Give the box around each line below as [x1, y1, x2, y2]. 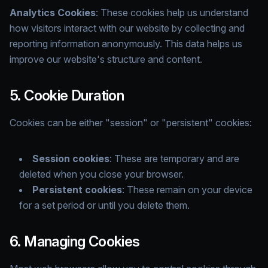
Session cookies [32, 153, 109, 165]
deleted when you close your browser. [19, 168, 184, 180]
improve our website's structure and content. [10, 53, 202, 65]
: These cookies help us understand [96, 7, 248, 19]
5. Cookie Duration [10, 87, 124, 104]
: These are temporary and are [109, 153, 239, 165]
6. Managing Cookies [10, 233, 140, 250]
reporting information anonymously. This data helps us [10, 38, 242, 50]
